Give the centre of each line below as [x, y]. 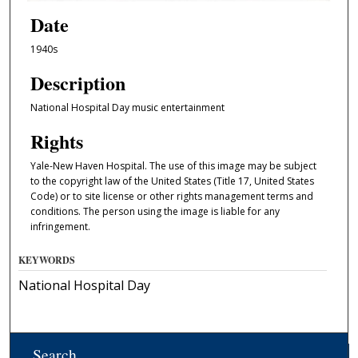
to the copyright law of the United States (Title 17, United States [172, 181]
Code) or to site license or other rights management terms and [171, 197]
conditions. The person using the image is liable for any [155, 212]
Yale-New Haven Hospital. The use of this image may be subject [173, 166]
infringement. [60, 227]
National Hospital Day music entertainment [127, 107]
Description [78, 82]
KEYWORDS [47, 260]
